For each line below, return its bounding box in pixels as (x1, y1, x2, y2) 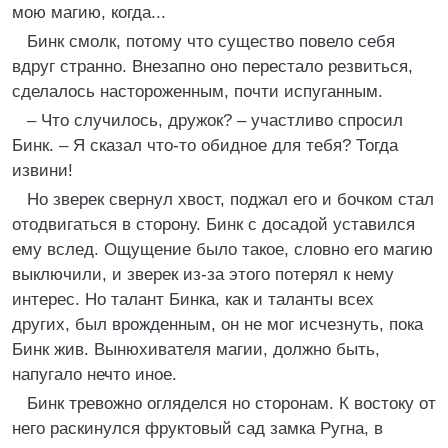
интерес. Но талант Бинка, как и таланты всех (12, 290, 374, 309)
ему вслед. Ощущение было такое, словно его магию (12, 240, 433, 259)
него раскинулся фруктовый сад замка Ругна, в (12, 419, 383, 438)
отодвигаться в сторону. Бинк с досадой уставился (12, 215, 415, 234)
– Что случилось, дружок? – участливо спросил (27, 111, 403, 130)
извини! (12, 161, 73, 180)
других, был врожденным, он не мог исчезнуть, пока (12, 315, 423, 334)
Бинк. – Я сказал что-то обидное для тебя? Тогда (12, 136, 398, 155)
